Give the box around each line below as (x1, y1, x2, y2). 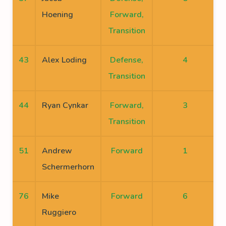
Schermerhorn (42, 161, 94, 173)
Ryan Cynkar (42, 100, 88, 111)
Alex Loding (42, 54, 87, 66)
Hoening (42, 9, 73, 20)
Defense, (110, 54, 143, 66)
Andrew (42, 145, 72, 156)
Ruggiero (42, 207, 76, 218)
